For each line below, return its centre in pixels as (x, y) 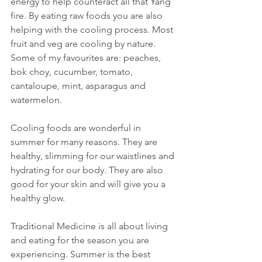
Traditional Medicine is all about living (90, 226)
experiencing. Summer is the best (82, 254)
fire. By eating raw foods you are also (88, 16)
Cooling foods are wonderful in (77, 128)
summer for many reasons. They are (85, 142)
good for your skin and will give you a (89, 184)
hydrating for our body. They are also (88, 170)
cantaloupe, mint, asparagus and (79, 86)
